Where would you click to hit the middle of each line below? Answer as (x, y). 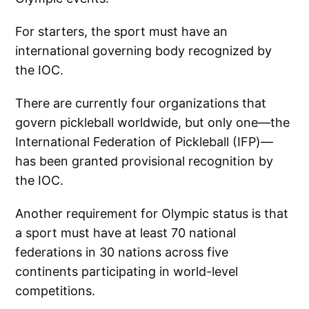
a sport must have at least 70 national (126, 233)
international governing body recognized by (144, 51)
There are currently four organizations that (141, 103)
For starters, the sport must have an (122, 31)
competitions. (56, 291)
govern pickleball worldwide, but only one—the (153, 122)
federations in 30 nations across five (122, 252)
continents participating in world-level (127, 271)
